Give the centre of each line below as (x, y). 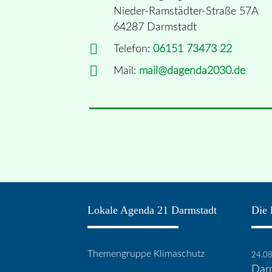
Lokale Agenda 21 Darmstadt (152, 210)
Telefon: (133, 49)
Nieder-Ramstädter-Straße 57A (186, 11)
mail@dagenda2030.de (192, 70)
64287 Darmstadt (155, 27)
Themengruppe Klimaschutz (146, 254)
